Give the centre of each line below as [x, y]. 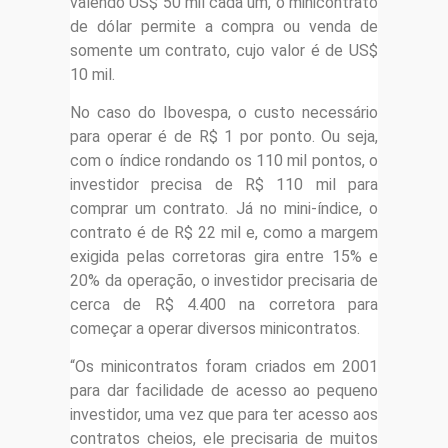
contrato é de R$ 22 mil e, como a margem [224, 232]
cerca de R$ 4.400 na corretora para [224, 304]
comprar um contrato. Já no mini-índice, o [224, 208]
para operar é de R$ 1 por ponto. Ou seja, [224, 136]
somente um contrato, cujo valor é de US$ [224, 50]
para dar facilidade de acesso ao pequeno [224, 391]
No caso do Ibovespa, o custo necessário [224, 112]
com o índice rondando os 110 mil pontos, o [224, 160]
